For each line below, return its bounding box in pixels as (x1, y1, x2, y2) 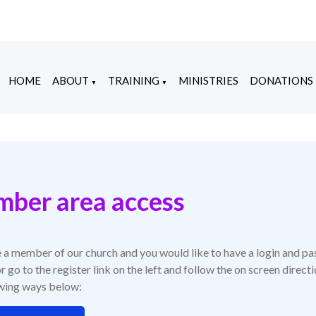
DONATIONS (250, 74, 314, 87)
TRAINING (108, 74, 160, 87)
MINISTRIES (178, 74, 239, 87)
